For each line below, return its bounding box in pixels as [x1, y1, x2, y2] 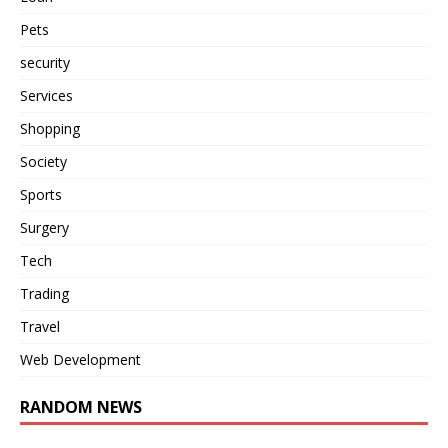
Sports [20, 185, 62, 205]
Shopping [20, 119, 80, 139]
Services [20, 86, 73, 106]
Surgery [20, 218, 69, 238]
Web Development [20, 350, 141, 370]
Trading [20, 284, 69, 304]
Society [20, 152, 67, 172]
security [20, 53, 70, 73]
